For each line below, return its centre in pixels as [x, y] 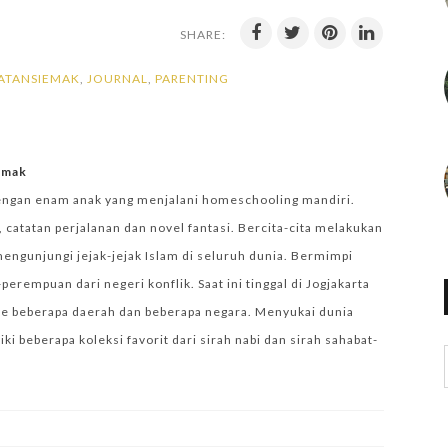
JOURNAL [117, 78]
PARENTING [192, 78]
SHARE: [203, 34]
